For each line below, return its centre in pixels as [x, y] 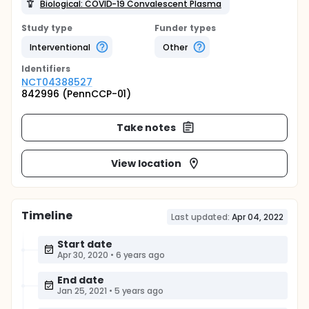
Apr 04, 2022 [258, 217]
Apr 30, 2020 [83, 255]
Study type [47, 28]
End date [81, 280]
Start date [85, 244]
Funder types [185, 28]
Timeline [47, 216]
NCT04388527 [57, 82]
